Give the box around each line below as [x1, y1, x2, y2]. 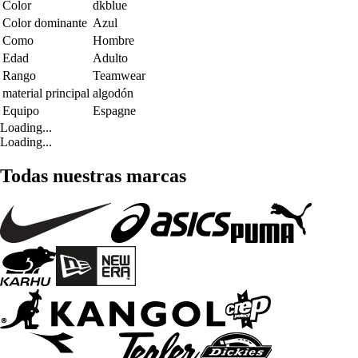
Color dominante [2, 16, 87, 30]
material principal [2, 86, 89, 101]
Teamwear [93, 69, 145, 83]
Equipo [2, 104, 39, 118]
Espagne [93, 104, 136, 118]
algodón [93, 86, 133, 101]
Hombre [93, 34, 134, 48]
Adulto [93, 51, 128, 66]
